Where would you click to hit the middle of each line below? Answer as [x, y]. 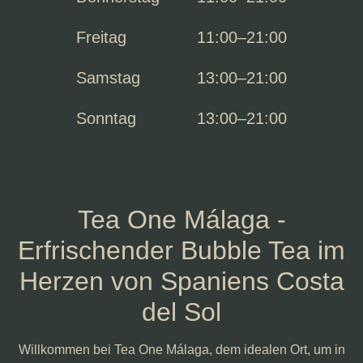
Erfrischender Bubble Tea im [181, 250]
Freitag [101, 37]
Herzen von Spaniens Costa [181, 281]
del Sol [181, 312]
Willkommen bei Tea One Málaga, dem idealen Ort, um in [181, 350]
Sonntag [106, 118]
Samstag [108, 78]
